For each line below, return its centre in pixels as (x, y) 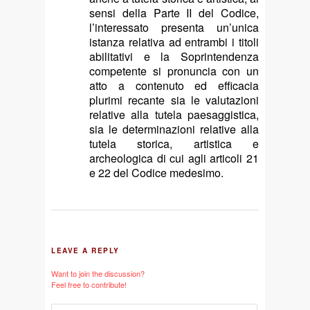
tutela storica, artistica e (174, 144)
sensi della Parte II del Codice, (174, 13)
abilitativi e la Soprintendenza (174, 57)
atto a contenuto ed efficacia (174, 86)
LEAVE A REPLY (85, 250)
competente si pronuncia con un (174, 71)
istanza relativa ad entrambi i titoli (174, 42)
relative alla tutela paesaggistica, (174, 115)
